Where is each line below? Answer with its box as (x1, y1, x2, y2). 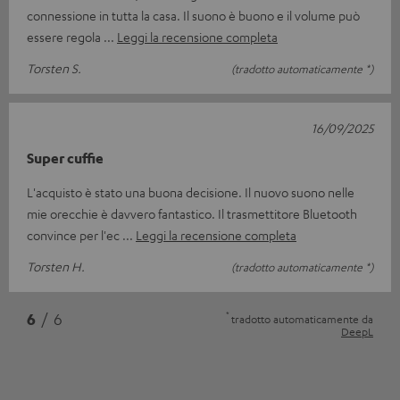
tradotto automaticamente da (231, 311, 373, 326)
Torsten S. (27, 59, 81, 76)
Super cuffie (27, 148, 104, 167)
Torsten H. (27, 257, 85, 274)
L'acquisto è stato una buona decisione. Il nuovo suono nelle (27, 183, 354, 200)
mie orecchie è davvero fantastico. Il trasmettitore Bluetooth (27, 204, 357, 221)
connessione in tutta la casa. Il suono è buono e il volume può (27, 6, 360, 23)
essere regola (27, 28, 104, 45)
